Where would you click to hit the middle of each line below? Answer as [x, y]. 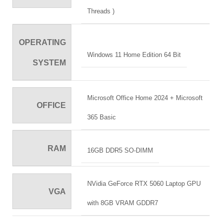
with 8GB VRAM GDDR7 [123, 203]
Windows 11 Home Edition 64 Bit [134, 55]
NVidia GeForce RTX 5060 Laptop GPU [144, 184]
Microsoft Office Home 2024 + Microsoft [145, 98]
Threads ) [101, 11]
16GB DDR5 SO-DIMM [120, 151]
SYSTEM [50, 63]
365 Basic [102, 117]
